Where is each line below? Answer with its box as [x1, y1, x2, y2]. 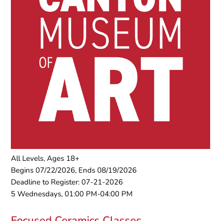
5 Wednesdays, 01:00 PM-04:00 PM [11, 189, 133, 199]
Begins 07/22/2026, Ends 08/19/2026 [11, 165, 137, 176]
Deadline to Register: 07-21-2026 [11, 177, 123, 187]
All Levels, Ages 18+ [11, 153, 80, 164]
